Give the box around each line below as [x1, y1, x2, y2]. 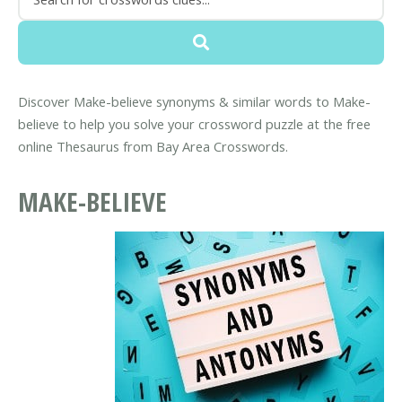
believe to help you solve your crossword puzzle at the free [18, 115, 371, 134]
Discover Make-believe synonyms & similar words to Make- [18, 92, 371, 111]
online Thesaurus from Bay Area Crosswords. [18, 137, 288, 156]
